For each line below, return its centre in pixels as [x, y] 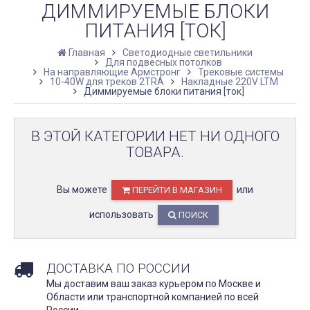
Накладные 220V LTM [229, 81]
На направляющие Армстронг [112, 72]
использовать [122, 214]
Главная [87, 52]
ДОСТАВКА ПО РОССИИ [118, 268]
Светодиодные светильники [188, 52]
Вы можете [83, 189]
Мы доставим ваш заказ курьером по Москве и [154, 283]
